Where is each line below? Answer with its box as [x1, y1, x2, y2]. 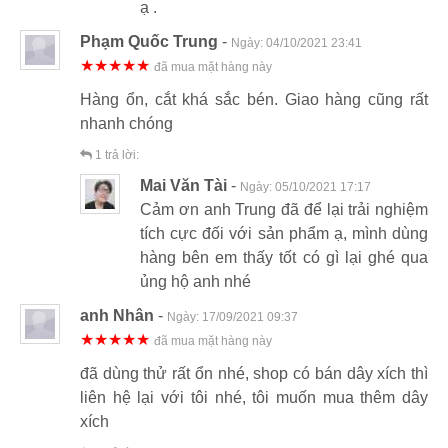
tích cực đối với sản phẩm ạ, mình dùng [140, 224, 428, 242]
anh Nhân [80, 306, 154, 324]
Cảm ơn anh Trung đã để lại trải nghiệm [140, 200, 428, 218]
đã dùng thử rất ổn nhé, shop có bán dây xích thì [80, 364, 428, 382]
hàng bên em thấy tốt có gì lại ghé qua [140, 248, 428, 266]
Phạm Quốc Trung [80, 32, 218, 50]
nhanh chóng [80, 114, 173, 132]
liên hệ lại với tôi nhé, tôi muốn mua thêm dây [80, 388, 428, 406]
